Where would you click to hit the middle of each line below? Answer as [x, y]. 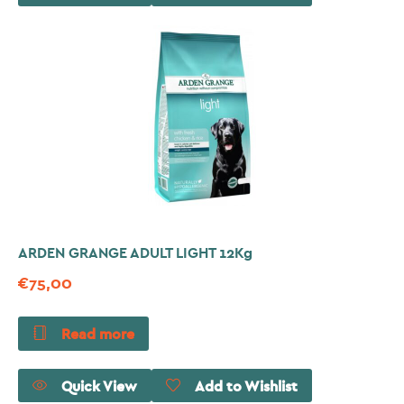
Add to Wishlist [246, 386]
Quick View [99, 386]
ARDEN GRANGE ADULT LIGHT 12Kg [135, 253]
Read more [98, 334]
